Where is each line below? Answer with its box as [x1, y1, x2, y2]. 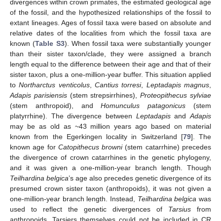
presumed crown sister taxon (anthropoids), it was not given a [10, 184, 211, 193]
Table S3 [35, 39, 65, 48]
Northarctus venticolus [19, 81, 90, 89]
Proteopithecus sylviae [140, 91, 212, 100]
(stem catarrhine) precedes [122, 143, 212, 151]
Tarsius [168, 205, 191, 214]
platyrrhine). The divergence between [10, 112, 136, 120]
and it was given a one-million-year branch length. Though [10, 164, 211, 172]
